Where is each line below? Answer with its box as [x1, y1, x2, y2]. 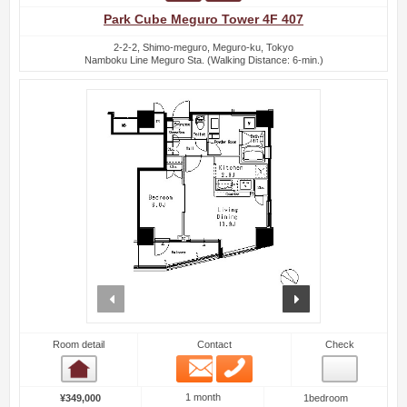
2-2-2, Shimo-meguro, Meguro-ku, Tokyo [114, 41, 293, 53]
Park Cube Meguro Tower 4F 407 [104, 12, 303, 26]
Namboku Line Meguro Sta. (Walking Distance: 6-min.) [84, 54, 323, 65]
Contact [197, 338, 232, 350]
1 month [184, 392, 221, 403]
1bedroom [303, 392, 348, 403]
